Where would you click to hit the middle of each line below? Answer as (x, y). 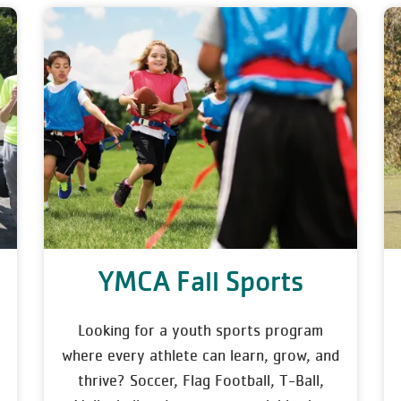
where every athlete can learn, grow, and (200, 355)
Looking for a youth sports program (200, 330)
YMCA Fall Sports (200, 281)
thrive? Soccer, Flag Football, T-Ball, (200, 380)
